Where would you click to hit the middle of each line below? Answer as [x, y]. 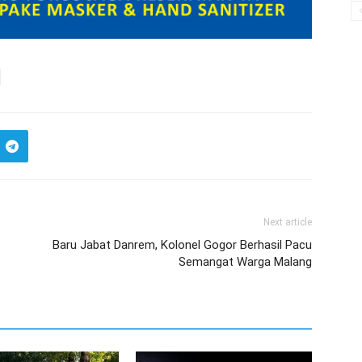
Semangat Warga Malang [245, 262]
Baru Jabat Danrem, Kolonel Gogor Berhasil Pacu [182, 245]
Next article [288, 222]
